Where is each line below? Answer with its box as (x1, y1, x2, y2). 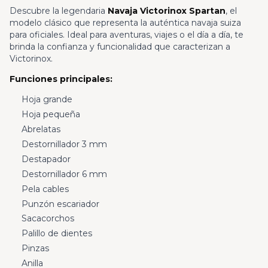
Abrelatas (21, 124, 60, 135)
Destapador (21, 153, 71, 165)
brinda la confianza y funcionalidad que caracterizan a (10, 41, 230, 53)
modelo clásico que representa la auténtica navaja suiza (10, 17, 241, 29)
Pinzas (21, 243, 49, 254)
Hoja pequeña (21, 109, 80, 120)
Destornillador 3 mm (21, 138, 107, 150)
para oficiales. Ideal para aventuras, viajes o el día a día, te (10, 29, 243, 41)
